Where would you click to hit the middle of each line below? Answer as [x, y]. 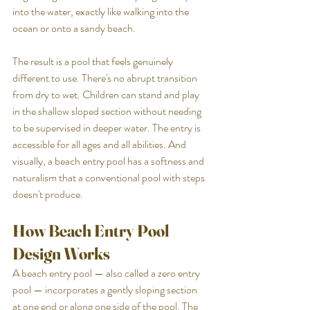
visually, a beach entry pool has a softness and [109, 161]
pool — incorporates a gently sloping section [106, 289]
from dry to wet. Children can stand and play [107, 94]
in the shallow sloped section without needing [108, 111]
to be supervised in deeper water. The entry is [108, 127]
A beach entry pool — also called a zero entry [107, 273]
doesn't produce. [48, 194]
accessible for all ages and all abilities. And [100, 144]
